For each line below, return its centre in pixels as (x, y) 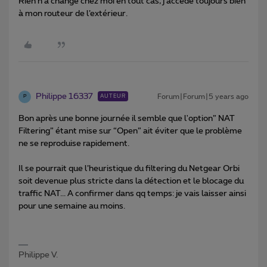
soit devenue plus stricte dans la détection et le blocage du (131, 181)
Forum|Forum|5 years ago (203, 96)
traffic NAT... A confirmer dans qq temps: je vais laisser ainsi (132, 193)
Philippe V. (38, 255)
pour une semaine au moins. (72, 206)
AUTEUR (113, 96)
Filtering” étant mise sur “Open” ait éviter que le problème (130, 131)
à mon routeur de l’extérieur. (73, 13)
